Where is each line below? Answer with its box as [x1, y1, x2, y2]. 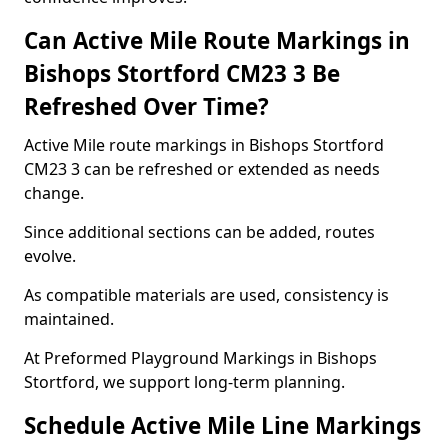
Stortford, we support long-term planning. [24, 371, 345, 393]
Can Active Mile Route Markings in [24, 25, 410, 56]
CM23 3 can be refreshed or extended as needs [24, 158, 380, 180]
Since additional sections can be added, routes [24, 221, 375, 243]
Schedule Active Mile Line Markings [24, 410, 421, 441]
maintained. [24, 308, 114, 330]
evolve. [24, 245, 76, 267]
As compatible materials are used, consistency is [24, 284, 389, 306]
